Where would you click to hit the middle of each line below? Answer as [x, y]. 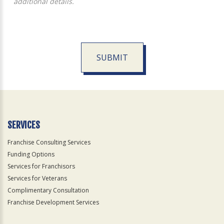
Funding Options [31, 154]
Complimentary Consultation [48, 190]
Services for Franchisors [41, 166]
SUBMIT [112, 58]
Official [18, 90]
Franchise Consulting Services [49, 142]
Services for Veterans [37, 178]
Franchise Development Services [53, 202]
